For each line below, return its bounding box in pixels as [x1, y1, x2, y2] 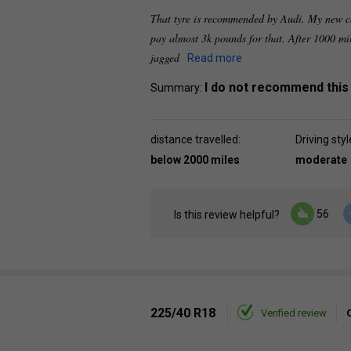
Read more [187, 52, 242, 64]
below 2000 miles [150, 154, 240, 166]
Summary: [150, 81, 204, 94]
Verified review [261, 307, 327, 319]
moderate [295, 154, 347, 166]
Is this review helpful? [174, 208, 280, 222]
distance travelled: [150, 133, 241, 146]
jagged [150, 50, 183, 65]
